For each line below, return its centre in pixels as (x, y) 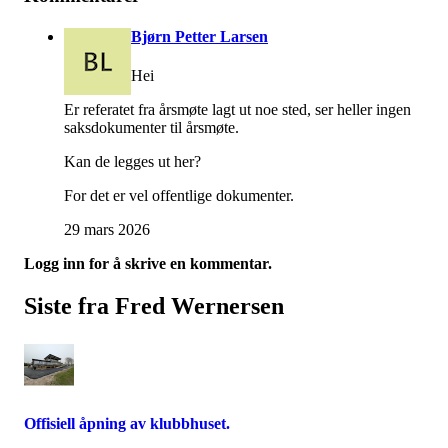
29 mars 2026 (107, 230)
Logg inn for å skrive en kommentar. (148, 264)
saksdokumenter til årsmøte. (151, 128)
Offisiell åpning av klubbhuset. (127, 424)
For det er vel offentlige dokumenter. (179, 196)
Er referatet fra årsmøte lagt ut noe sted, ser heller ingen (237, 110)
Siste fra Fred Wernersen (154, 306)
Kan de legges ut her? (132, 162)
